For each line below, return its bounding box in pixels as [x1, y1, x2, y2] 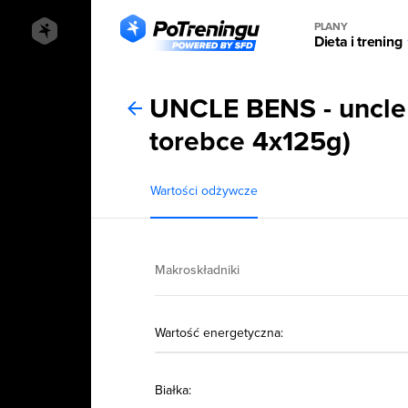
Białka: [155, 382, 192, 398]
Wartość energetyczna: [155, 325, 284, 341]
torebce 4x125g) [149, 125, 352, 158]
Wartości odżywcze [150, 183, 259, 199]
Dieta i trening [314, 33, 403, 51]
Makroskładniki [155, 262, 240, 278]
